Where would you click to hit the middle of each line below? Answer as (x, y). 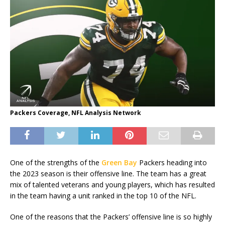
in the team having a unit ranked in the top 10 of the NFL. (103, 196)
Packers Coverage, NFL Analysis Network (76, 113)
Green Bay (119, 163)
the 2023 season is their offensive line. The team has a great (108, 174)
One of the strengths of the (56, 163)
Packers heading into (172, 163)
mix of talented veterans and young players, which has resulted (113, 185)
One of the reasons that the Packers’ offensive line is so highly (111, 217)
